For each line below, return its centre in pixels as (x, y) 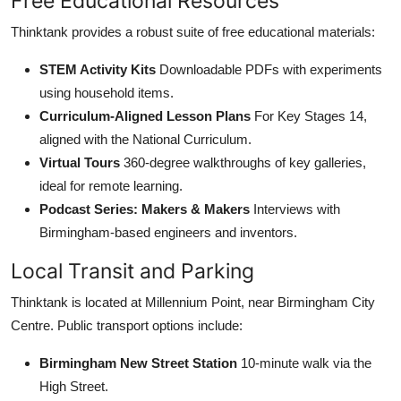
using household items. (107, 92)
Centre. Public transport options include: (127, 325)
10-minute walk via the (304, 363)
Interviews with (295, 209)
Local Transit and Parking (132, 270)
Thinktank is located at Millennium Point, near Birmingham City (193, 302)
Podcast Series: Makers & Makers (145, 209)
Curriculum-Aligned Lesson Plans (145, 115)
